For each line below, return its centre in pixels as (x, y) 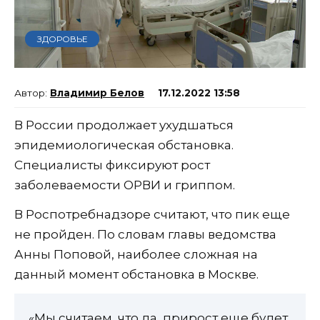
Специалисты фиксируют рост (112, 165)
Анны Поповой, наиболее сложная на (136, 255)
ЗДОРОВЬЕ (62, 39)
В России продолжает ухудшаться (124, 125)
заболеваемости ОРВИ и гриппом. (125, 185)
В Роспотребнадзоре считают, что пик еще (152, 215)
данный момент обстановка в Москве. (136, 275)
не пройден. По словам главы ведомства (145, 235)
